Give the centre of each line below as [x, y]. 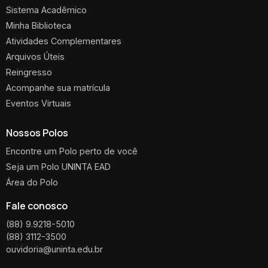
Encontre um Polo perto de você [72, 151]
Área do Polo [32, 182]
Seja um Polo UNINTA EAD [58, 166]
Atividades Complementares [64, 41]
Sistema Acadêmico [46, 10]
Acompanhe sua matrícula [58, 87]
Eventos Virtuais [39, 103]
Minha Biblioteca [39, 25]
